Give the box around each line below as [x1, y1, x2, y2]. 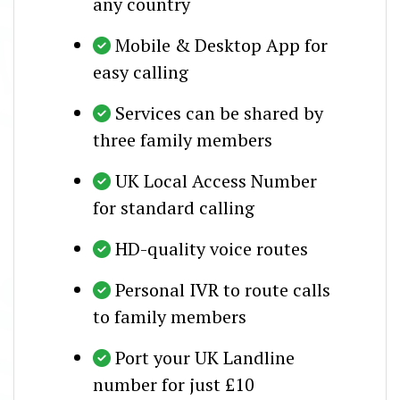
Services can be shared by [115, 100, 323, 125]
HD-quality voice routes [115, 236, 308, 261]
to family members [93, 304, 246, 329]
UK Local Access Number [115, 168, 317, 193]
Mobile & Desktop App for [115, 32, 328, 57]
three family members [93, 127, 272, 152]
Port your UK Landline [115, 345, 295, 370]
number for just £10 [93, 371, 254, 396]
